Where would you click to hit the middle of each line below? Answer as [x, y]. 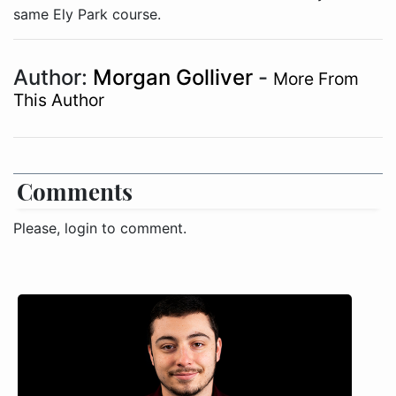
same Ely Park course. [87, 14]
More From [316, 79]
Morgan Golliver [175, 77]
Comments [75, 191]
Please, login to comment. [100, 228]
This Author [59, 100]
